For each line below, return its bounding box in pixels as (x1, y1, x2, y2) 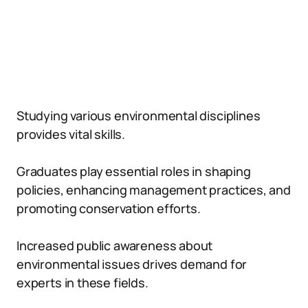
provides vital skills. (16, 126, 126, 142)
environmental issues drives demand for (16, 256, 247, 272)
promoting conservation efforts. (16, 200, 201, 217)
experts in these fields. (16, 274, 148, 291)
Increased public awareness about (16, 237, 213, 254)
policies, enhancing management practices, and (16, 181, 291, 198)
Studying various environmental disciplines (16, 107, 261, 124)
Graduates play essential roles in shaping (16, 163, 251, 179)
